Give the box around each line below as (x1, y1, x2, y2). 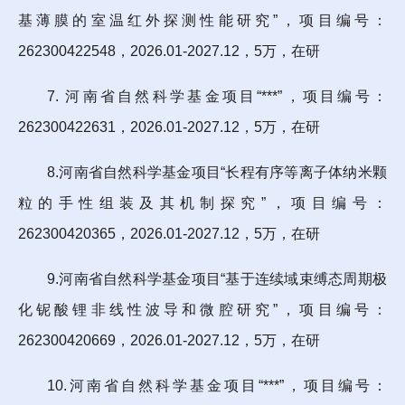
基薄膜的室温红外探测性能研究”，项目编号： (18, 12, 387, 28)
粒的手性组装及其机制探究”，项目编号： (18, 194, 387, 211)
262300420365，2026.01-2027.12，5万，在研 (18, 225, 320, 241)
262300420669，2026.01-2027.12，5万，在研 (18, 332, 320, 348)
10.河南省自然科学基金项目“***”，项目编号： (47, 377, 387, 393)
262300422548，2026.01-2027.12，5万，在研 (18, 42, 320, 59)
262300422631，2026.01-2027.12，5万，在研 (18, 118, 320, 135)
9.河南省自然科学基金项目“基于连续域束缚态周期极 (47, 270, 387, 287)
